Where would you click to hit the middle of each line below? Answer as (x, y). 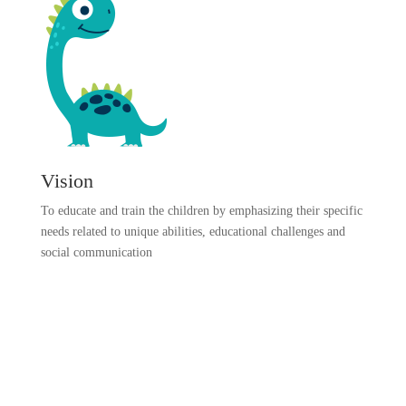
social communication (96, 252)
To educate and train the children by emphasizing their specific (201, 211)
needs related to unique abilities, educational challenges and (193, 232)
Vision (67, 181)
